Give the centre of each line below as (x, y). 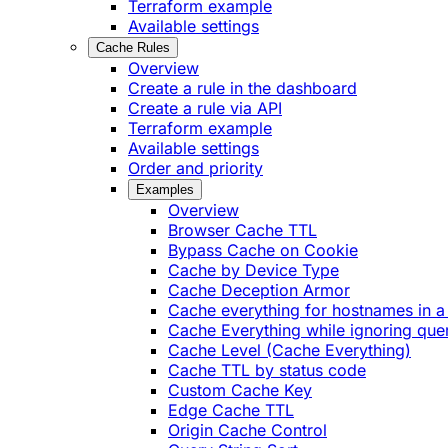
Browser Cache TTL (242, 230)
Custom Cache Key (240, 390)
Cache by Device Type (253, 270)
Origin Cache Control (247, 430)
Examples (165, 190)
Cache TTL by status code (267, 370)
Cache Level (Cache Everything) (289, 350)
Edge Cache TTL (231, 410)
